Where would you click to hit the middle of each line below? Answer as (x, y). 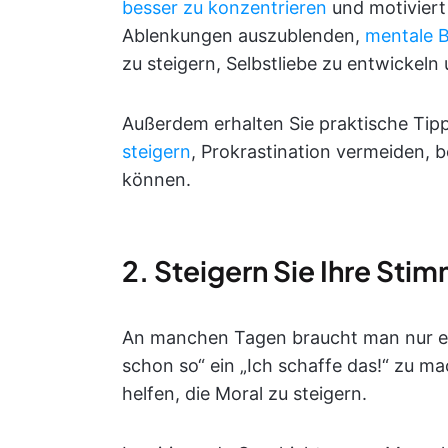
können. (156, 179)
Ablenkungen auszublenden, (243, 35)
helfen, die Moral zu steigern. (244, 393)
